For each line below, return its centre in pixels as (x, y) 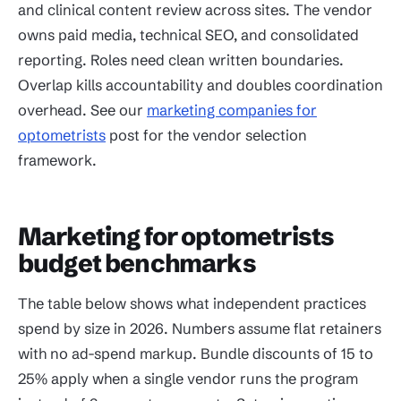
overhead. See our (82, 110)
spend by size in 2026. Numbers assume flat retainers (200, 329)
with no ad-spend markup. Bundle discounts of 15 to (196, 354)
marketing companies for (232, 110)
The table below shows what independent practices (192, 304)
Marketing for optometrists (176, 236)
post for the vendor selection (206, 135)
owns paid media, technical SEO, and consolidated (188, 34)
